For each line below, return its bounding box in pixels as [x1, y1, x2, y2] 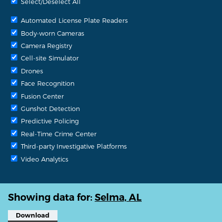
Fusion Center [19, 92, 64, 100]
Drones [19, 66, 43, 74]
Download [16, 211, 50, 219]
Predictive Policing [19, 117, 79, 125]
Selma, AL [95, 191, 142, 204]
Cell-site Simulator [19, 54, 79, 62]
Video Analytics [19, 155, 68, 163]
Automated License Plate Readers [19, 16, 128, 24]
